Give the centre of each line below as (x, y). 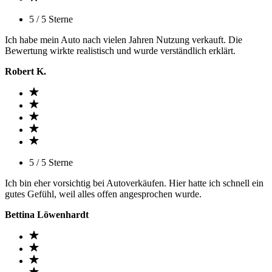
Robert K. (25, 71)
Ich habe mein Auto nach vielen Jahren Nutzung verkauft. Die (124, 40)
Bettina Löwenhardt (47, 215)
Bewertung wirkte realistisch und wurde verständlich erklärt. (120, 51)
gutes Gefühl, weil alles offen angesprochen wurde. (103, 194)
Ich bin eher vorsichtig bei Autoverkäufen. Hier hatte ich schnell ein (134, 183)
